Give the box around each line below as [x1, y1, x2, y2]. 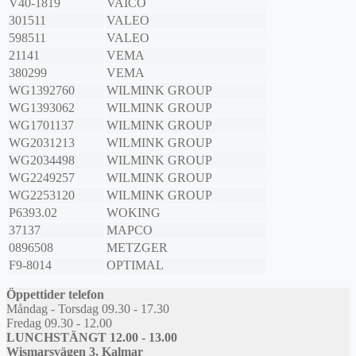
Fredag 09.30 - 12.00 [6, 316, 112, 331]
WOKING [106, 206, 161, 220]
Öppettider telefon [6, 288, 104, 302]
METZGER [106, 241, 168, 255]
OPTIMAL [106, 258, 164, 273]
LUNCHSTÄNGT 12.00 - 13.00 [6, 331, 177, 345]
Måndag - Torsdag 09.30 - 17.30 [6, 302, 169, 316]
